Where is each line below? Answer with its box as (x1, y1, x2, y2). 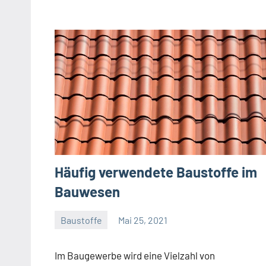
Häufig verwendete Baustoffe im (55, 163, 257, 181)
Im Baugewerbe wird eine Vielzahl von (55, 249, 215, 262)
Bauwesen (55, 183, 120, 201)
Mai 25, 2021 (118, 214, 168, 226)
